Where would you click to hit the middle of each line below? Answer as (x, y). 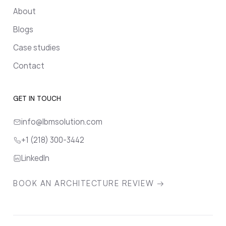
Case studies (37, 48)
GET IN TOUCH (37, 99)
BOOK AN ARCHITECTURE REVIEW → (89, 184)
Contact (29, 66)
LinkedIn (35, 158)
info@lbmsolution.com (62, 122)
